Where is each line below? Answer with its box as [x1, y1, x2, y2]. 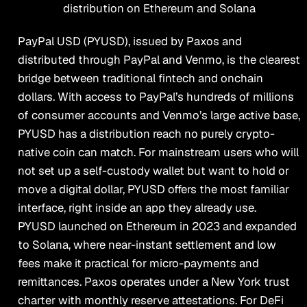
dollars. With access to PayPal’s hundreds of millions [17, 89, 294, 105]
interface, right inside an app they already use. [17, 200, 256, 216]
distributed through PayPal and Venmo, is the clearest [17, 52, 300, 68]
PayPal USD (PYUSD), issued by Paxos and [17, 34, 242, 49]
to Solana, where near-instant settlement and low [17, 237, 276, 253]
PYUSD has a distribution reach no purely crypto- [17, 126, 275, 142]
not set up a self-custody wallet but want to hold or [17, 163, 289, 179]
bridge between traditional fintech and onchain [17, 71, 263, 86]
